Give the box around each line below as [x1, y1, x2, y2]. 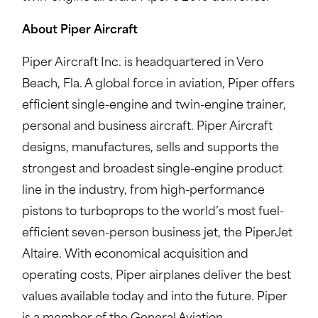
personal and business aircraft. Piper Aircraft [21, 121, 273, 133]
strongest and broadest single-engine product [21, 164, 283, 175]
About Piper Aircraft [21, 25, 138, 36]
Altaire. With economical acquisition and [21, 249, 248, 261]
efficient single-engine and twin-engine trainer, [21, 100, 286, 111]
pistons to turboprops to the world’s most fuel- [21, 207, 284, 218]
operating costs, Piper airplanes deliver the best [21, 270, 291, 282]
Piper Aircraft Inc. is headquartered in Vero [21, 57, 263, 69]
